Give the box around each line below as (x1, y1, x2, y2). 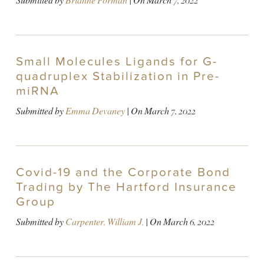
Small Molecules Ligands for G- (15, 54, 217, 69)
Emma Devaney (65, 105, 125, 118)
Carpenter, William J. (65, 216, 144, 229)
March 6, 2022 (163, 216, 214, 229)
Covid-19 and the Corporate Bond (15, 165, 230, 180)
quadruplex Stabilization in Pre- (15, 68, 220, 84)
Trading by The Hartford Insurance (15, 180, 237, 195)
